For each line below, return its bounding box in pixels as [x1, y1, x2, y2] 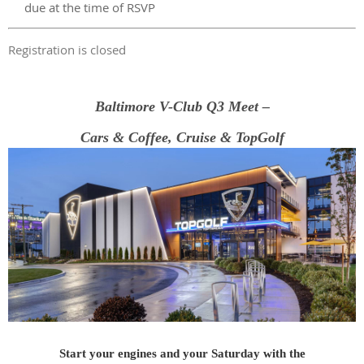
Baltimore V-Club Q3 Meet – [94, 98, 270, 115]
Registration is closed [8, 41, 126, 58]
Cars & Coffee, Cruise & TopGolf [80, 129, 284, 145]
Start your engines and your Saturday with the [58, 347, 305, 360]
